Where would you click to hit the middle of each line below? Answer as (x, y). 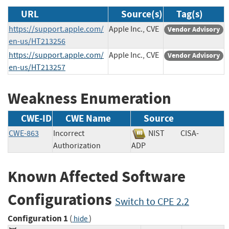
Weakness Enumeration (89, 98)
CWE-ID (36, 119)
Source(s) (142, 14)
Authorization (77, 146)
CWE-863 (24, 134)
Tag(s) (190, 14)
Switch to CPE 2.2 (152, 202)
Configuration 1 (38, 218)
